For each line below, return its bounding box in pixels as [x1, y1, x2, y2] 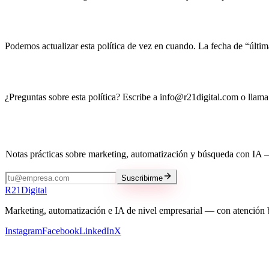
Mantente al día [5, 124, 79, 137]
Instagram [5, 225, 42, 236]
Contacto [5, 64, 58, 80]
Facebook [42, 225, 79, 236]
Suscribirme [121, 173, 163, 183]
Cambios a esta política [5, 13, 139, 29]
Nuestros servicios [5, 247, 86, 261]
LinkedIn [79, 225, 114, 236]
